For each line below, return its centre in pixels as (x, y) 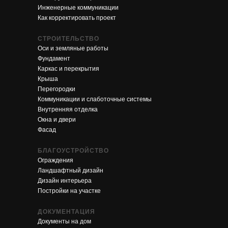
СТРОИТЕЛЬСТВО (68, 38)
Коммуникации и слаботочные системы (95, 99)
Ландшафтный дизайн (70, 170)
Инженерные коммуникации (78, 7)
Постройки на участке (69, 191)
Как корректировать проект (77, 18)
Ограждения (55, 160)
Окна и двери (57, 119)
